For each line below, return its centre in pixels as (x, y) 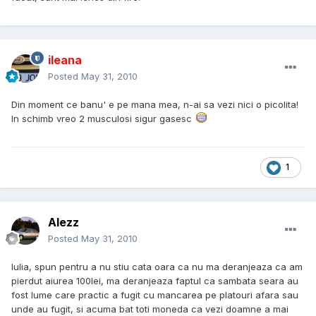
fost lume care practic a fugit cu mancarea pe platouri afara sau (155, 295)
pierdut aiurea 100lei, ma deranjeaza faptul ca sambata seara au (155, 281)
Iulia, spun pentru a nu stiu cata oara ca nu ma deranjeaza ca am (157, 267)
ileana (65, 60)
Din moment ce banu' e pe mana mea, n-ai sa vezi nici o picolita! (155, 105)
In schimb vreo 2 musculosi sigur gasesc (103, 119)
